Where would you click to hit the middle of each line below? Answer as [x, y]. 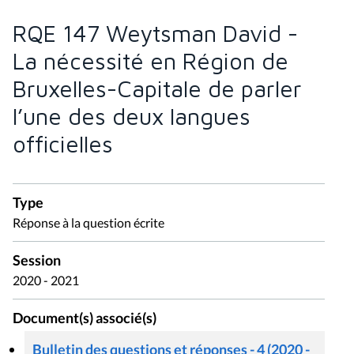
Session [37, 260]
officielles [63, 143]
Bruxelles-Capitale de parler [157, 88]
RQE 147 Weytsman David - [155, 33]
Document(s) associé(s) [85, 318]
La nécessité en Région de [151, 60]
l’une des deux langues [132, 116]
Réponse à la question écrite [88, 222]
